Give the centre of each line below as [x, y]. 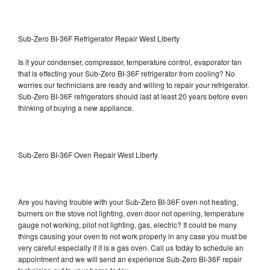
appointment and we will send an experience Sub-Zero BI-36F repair [130, 259]
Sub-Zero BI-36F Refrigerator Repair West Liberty [99, 38]
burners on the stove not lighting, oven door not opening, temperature [131, 213]
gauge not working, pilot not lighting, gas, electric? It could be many [127, 224]
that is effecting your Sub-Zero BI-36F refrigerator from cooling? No [127, 73]
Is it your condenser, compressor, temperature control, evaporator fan [130, 61]
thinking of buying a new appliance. [77, 107]
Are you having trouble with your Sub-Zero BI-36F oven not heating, [128, 201]
